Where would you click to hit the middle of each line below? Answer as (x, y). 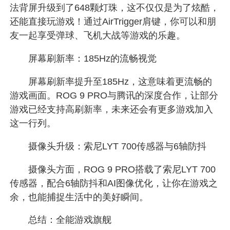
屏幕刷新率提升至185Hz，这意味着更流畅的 (111, 81)
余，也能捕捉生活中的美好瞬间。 (79, 197)
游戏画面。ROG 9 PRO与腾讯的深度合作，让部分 (114, 95)
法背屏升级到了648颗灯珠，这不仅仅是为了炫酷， (115, 7)
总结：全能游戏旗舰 (61, 220)
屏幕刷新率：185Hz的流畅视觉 (83, 58)
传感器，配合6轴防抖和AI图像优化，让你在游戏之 (114, 183)
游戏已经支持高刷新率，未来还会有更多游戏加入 (112, 109)
